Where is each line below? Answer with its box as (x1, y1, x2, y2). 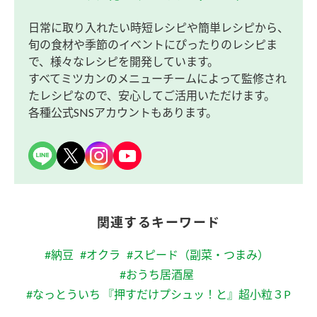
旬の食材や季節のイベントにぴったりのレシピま (28, 38, 277, 52)
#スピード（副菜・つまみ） (126, 248, 269, 262)
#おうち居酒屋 (119, 267, 194, 282)
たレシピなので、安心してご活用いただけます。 (28, 88, 275, 103)
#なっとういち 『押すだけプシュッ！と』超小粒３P (26, 287, 291, 301)
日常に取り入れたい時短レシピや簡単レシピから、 (28, 21, 289, 35)
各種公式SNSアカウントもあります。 (28, 105, 217, 120)
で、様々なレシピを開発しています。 (28, 54, 219, 69)
